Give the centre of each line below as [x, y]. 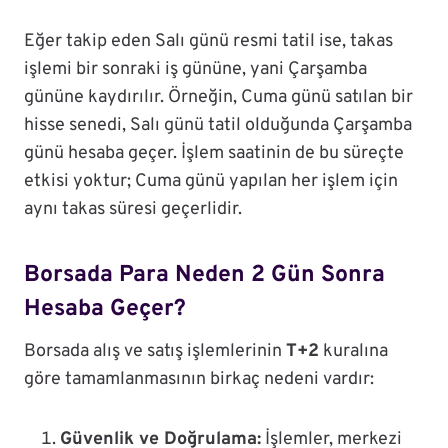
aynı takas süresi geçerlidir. [133, 210]
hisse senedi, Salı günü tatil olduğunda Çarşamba [218, 126]
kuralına [353, 352]
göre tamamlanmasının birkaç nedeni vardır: [199, 380]
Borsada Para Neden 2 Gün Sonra [204, 275]
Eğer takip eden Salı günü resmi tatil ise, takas [208, 42]
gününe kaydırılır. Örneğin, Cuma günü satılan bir [218, 98]
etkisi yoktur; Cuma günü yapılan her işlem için [211, 182]
